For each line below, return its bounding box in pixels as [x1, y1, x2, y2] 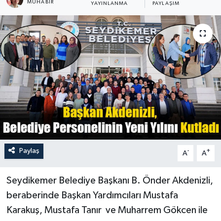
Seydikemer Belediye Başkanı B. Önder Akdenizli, [6, 176, 213, 186]
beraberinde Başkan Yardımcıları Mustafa [6, 190, 178, 201]
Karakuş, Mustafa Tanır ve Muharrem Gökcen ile [6, 205, 208, 216]
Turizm [26, 13, 55, 22]
